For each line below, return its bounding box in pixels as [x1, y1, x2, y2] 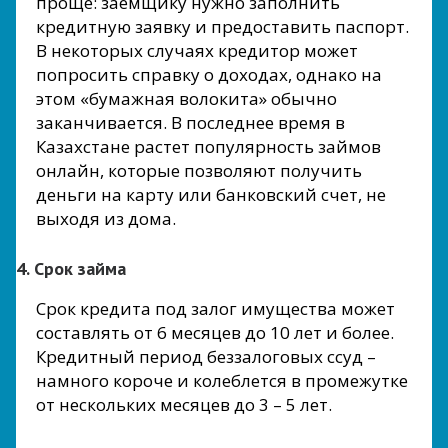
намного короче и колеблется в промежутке [36, 368, 408, 392]
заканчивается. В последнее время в [36, 110, 345, 134]
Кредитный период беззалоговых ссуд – [36, 344, 376, 368]
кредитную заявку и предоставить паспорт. [36, 14, 409, 38]
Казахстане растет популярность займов [36, 134, 381, 158]
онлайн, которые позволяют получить [36, 158, 362, 182]
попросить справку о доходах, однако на [36, 62, 382, 86]
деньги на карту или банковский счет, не [36, 182, 386, 206]
